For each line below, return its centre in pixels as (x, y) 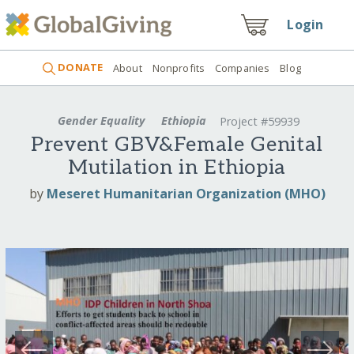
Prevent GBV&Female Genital (177, 145)
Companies (243, 68)
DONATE (79, 68)
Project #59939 (259, 122)
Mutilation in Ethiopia (177, 168)
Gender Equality (102, 120)
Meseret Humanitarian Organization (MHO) (186, 193)
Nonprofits (179, 68)
